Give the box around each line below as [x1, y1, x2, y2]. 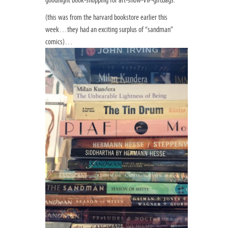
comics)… [45, 37, 73, 46]
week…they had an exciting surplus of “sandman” [45, 24, 173, 34]
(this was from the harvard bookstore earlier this [45, 12, 167, 22]
